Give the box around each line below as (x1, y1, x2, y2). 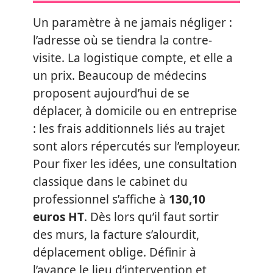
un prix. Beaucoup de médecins (33, 68, 207, 83)
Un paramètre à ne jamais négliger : (33, 15, 232, 30)
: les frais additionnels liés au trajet (33, 121, 225, 136)
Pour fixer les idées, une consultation (33, 156, 237, 172)
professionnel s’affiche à (33, 191, 169, 207)
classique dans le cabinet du (33, 174, 188, 190)
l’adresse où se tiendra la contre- (33, 32, 212, 48)
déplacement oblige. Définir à (33, 244, 196, 260)
